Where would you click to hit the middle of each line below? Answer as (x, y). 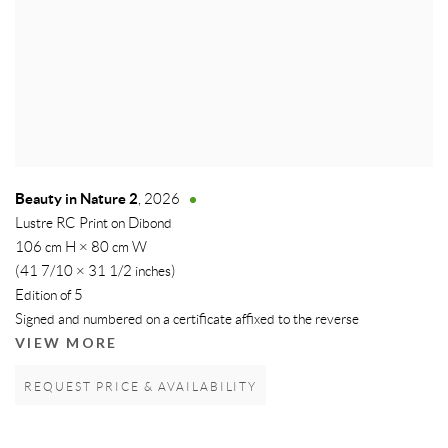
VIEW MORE (66, 344)
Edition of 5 (49, 296)
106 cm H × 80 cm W (81, 248)
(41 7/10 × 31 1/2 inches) (95, 272)
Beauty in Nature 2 (76, 200)
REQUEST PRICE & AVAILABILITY (141, 388)
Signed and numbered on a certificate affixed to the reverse (187, 320)
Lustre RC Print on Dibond (93, 224)
